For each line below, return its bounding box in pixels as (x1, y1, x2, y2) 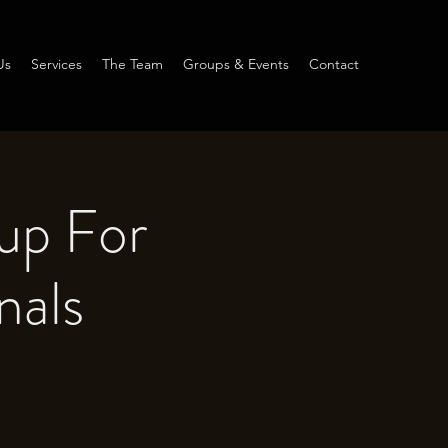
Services (31, 55, 82, 73)
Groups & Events (183, 55, 289, 73)
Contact (309, 55, 359, 73)
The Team (102, 55, 163, 73)
